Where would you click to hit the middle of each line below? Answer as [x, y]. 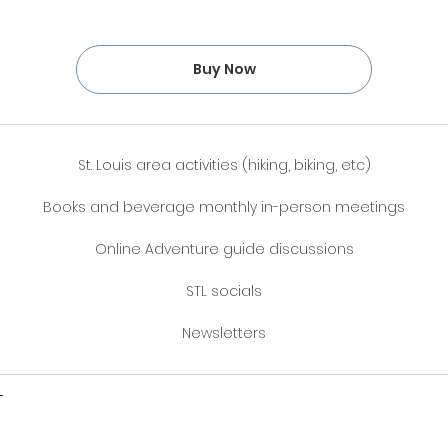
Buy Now [224, 69]
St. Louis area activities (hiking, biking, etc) [224, 165]
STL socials [224, 291]
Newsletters [224, 333]
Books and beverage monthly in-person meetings [224, 207]
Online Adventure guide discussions [224, 249]
